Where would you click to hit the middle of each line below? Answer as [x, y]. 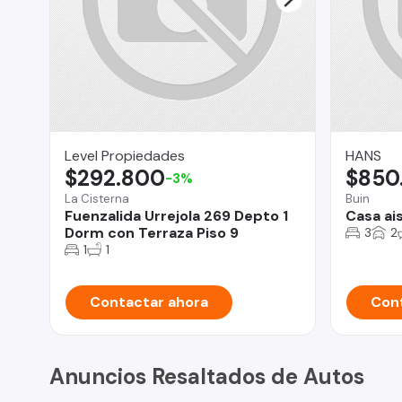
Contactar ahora [149, 301]
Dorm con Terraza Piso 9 [152, 232]
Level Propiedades [125, 155]
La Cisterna [97, 198]
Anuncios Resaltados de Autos [207, 376]
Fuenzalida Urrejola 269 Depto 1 [176, 215]
